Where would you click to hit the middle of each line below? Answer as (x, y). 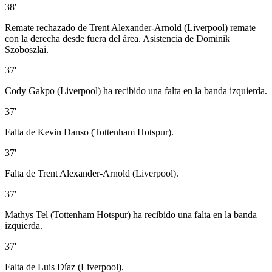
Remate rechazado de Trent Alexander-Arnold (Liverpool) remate (130, 28)
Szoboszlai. (27, 50)
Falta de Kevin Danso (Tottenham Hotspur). (89, 132)
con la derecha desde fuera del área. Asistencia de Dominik (117, 39)
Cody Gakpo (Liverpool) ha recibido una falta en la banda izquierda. (136, 91)
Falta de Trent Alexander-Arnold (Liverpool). (92, 174)
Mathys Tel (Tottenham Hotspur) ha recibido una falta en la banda (131, 215)
